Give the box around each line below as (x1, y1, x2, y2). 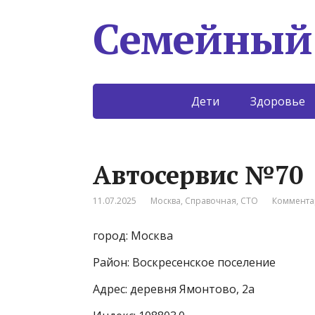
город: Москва (93, 228, 173, 243)
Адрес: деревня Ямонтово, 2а (93, 281, 255, 297)
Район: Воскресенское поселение (93, 255, 276, 270)
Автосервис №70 (93, 158, 303, 191)
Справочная (185, 195, 236, 207)
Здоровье (250, 94, 305, 109)
